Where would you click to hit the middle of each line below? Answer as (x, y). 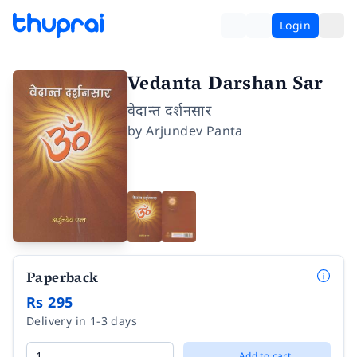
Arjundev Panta (194, 131)
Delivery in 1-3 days (82, 321)
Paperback (63, 280)
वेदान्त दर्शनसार (169, 110)
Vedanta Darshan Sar (226, 86)
